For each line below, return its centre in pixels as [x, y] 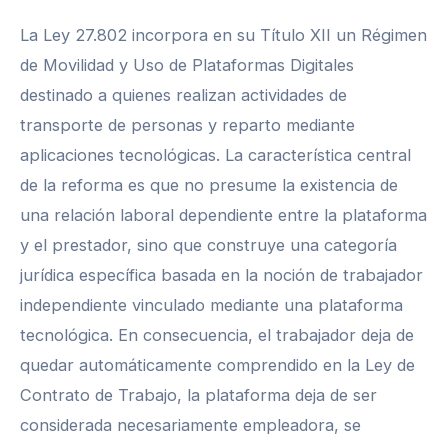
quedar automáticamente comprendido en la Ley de [217, 364]
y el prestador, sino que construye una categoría [208, 244]
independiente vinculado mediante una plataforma [211, 304]
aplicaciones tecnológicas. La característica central [215, 154]
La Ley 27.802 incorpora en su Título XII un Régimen [223, 34]
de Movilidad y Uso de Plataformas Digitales [187, 64]
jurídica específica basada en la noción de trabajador [221, 274]
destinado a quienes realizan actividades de [183, 94]
